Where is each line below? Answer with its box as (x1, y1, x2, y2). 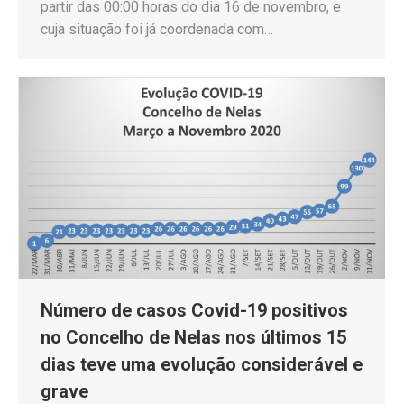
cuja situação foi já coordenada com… (41, 20, 273, 38)
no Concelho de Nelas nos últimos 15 (41, 326, 346, 349)
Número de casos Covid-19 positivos (41, 299, 348, 322)
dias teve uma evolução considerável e (41, 353, 363, 376)
